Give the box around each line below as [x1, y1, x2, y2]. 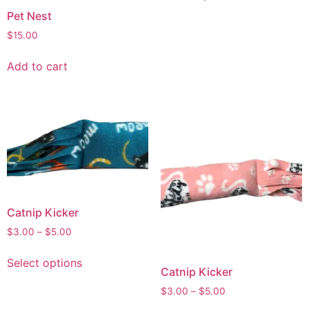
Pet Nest [7, 9, 52, 23]
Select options [7, 255, 82, 270]
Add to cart [7, 59, 68, 73]
